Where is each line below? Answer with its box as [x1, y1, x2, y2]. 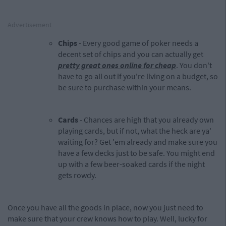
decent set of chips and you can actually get [58, 49, 203, 59]
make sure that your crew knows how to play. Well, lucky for [8, 213, 207, 223]
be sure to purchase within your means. [58, 82, 191, 92]
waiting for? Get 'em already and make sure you [58, 137, 217, 147]
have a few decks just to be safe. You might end [58, 148, 215, 158]
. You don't [176, 60, 212, 70]
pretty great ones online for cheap [58, 60, 176, 70]
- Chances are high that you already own [78, 115, 214, 125]
